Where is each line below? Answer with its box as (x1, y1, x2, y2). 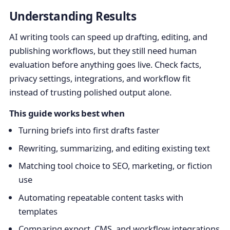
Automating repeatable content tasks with (18, 191, 183, 203)
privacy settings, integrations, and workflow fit (9, 72, 190, 84)
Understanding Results (9, 8, 137, 25)
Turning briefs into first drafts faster (18, 124, 160, 137)
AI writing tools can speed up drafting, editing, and (9, 30, 207, 43)
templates (18, 205, 57, 217)
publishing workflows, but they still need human (9, 44, 197, 56)
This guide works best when (9, 107, 125, 119)
